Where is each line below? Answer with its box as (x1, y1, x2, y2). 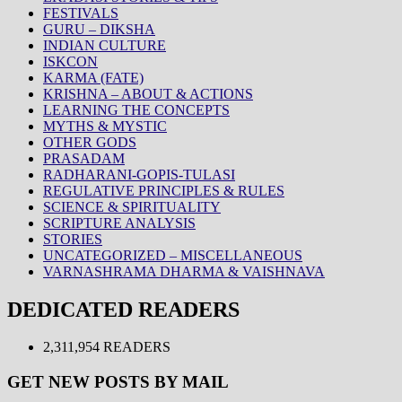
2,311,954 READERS (43, 339, 170, 355)
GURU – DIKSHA (43, 21, 155, 37)
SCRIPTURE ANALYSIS (43, 214, 196, 231)
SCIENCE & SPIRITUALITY (43, 198, 221, 214)
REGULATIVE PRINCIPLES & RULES (43, 182, 284, 198)
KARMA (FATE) (43, 69, 144, 85)
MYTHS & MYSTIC (43, 118, 167, 134)
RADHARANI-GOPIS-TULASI (43, 166, 235, 182)
